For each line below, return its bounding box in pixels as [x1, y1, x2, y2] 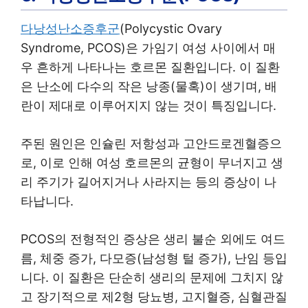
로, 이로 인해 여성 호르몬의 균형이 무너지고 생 [21, 155, 283, 170]
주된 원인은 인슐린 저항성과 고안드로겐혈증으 [21, 135, 282, 151]
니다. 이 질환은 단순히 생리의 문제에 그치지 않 [21, 269, 283, 285]
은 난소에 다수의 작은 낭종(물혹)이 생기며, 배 [21, 78, 277, 93]
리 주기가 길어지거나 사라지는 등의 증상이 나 [21, 174, 276, 189]
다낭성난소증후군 [21, 21, 120, 36]
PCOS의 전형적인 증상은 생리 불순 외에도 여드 [21, 231, 285, 246]
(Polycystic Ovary [120, 21, 222, 36]
